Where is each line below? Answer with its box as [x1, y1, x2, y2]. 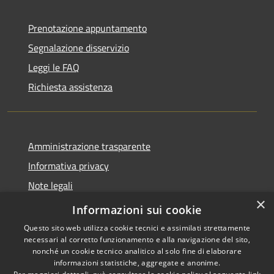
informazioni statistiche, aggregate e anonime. [53, 257, 221, 268]
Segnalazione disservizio [28, 40, 129, 56]
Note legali [28, 178, 73, 193]
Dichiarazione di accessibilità [28, 198, 147, 213]
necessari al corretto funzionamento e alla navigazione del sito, [23, 234, 251, 245]
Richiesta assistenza [28, 80, 113, 95]
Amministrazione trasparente [28, 139, 150, 154]
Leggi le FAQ [28, 60, 80, 75]
